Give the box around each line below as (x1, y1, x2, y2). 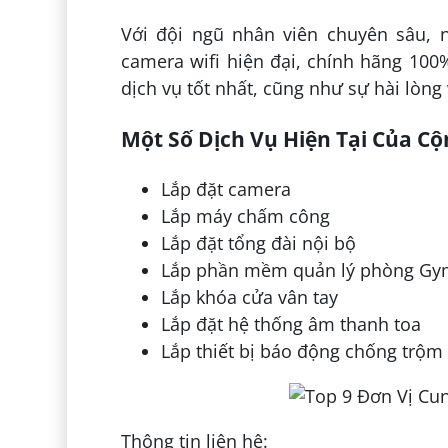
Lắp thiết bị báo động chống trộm (160, 338, 443, 363)
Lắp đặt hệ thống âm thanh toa (160, 311, 421, 336)
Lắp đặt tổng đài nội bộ (160, 230, 356, 255)
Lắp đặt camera (160, 176, 291, 201)
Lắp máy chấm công (160, 203, 330, 228)
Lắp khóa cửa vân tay (160, 284, 338, 309)
